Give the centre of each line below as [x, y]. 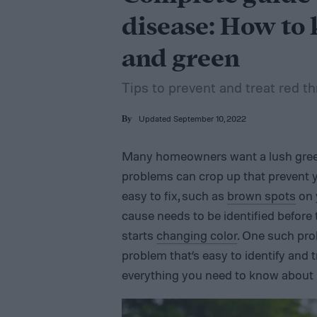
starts [139, 235]
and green [181, 59]
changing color [197, 235]
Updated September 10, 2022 [192, 119]
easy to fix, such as [174, 195]
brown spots [261, 195]
